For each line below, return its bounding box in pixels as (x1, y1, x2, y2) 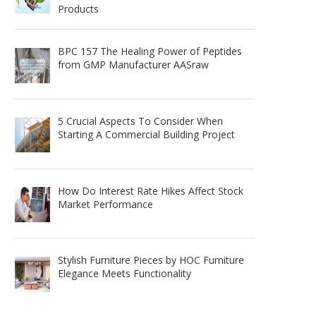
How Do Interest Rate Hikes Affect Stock (57, 183, 243, 197)
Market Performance (57, 197, 153, 211)
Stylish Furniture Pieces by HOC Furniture (57, 253, 244, 267)
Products (57, 1, 99, 16)
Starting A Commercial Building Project (57, 128, 235, 142)
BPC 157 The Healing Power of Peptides (57, 44, 242, 59)
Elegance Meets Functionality (57, 267, 191, 281)
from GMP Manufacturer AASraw (57, 58, 209, 72)
